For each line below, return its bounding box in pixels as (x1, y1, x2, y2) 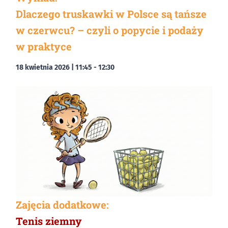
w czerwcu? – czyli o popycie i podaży (16, 23, 204, 37)
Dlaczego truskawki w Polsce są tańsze (16, 7, 207, 20)
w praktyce (16, 39, 72, 53)
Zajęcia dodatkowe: (16, 198, 108, 212)
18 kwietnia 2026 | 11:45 (16, 63, 92, 72)
